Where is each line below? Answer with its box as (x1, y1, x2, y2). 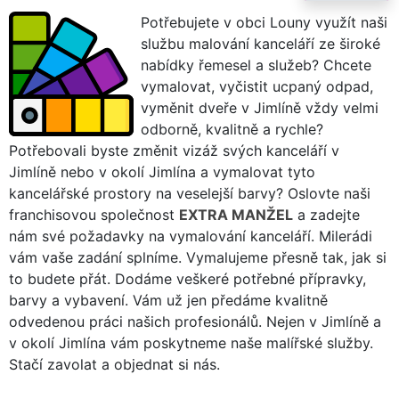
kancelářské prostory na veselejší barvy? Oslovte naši (9, 183, 370, 202)
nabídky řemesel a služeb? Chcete (141, 55, 371, 74)
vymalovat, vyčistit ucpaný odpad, (141, 77, 373, 95)
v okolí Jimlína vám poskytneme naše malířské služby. (9, 333, 373, 352)
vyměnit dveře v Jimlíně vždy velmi (141, 98, 379, 117)
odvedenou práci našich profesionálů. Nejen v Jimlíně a (9, 312, 381, 330)
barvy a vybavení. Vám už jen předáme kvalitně (9, 290, 328, 309)
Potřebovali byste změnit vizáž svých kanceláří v (9, 141, 339, 159)
